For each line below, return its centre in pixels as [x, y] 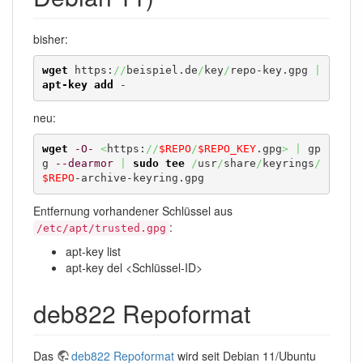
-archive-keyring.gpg [139, 178]
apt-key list [93, 252]
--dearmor [84, 164]
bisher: [51, 39]
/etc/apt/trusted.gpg [101, 228]
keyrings [288, 164]
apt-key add [77, 85]
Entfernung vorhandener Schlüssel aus [133, 211]
